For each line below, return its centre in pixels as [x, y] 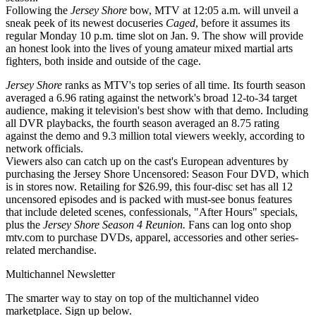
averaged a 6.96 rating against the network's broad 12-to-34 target [151, 97]
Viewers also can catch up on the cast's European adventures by [147, 161]
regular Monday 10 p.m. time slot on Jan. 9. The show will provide [154, 35]
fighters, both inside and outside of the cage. [103, 61]
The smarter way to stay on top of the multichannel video [132, 298]
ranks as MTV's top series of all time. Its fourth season [184, 85]
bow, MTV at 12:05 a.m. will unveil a [213, 10]
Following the [38, 10]
